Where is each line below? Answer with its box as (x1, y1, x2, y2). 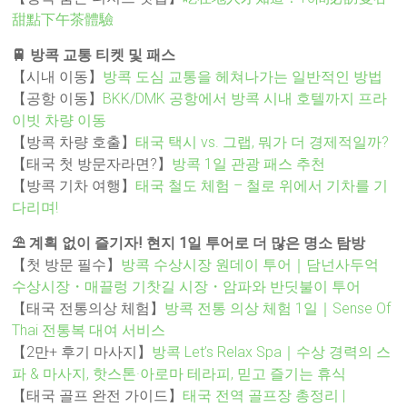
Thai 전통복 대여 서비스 (12, 321, 166, 339)
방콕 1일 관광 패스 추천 (172, 154, 326, 173)
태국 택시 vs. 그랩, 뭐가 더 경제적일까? (135, 133, 390, 151)
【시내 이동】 (12, 67, 104, 85)
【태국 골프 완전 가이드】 (12, 386, 184, 404)
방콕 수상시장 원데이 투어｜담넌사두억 (121, 255, 380, 273)
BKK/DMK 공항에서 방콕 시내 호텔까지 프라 (103, 89, 388, 107)
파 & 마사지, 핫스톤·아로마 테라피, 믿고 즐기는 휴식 (12, 364, 347, 382)
